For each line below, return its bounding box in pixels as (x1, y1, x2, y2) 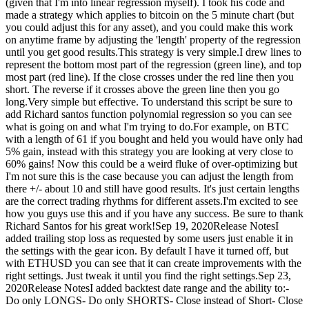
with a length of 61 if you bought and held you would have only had (6, 133, 303, 146)
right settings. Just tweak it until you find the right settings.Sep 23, (6, 270, 291, 282)
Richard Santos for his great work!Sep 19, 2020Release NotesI (6, 220, 279, 232)
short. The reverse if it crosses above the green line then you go (6, 83, 279, 96)
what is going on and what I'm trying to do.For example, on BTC (6, 121, 289, 133)
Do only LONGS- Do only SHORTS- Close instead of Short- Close (6, 295, 303, 307)
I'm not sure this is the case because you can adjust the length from (6, 170, 293, 183)
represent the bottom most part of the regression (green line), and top (6, 59, 301, 71)
